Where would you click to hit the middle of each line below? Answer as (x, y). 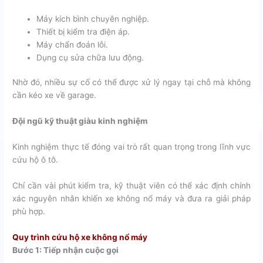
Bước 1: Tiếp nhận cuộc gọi (66, 250)
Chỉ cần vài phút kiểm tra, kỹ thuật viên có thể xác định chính (131, 185)
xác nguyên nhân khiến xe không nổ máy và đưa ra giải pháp (131, 198)
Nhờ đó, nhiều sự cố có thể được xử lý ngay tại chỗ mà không (131, 82)
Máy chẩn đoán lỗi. (73, 44)
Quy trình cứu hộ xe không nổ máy (80, 237)
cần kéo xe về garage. (55, 95)
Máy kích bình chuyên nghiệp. (93, 18)
